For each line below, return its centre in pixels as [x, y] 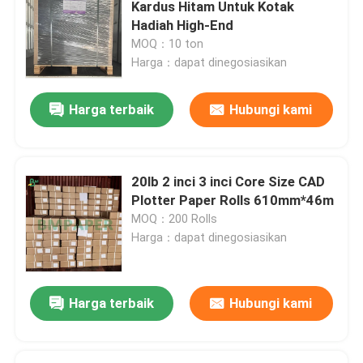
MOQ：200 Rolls [175, 218]
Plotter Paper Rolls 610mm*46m [233, 200]
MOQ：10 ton [168, 43]
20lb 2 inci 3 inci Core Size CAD [228, 181]
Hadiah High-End [183, 25]
